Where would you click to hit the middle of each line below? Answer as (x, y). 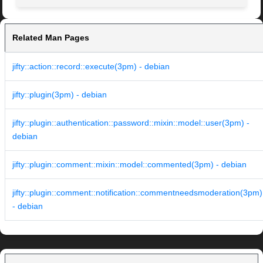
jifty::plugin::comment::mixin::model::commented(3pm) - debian (129, 165)
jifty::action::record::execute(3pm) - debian (91, 67)
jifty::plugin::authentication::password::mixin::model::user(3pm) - (131, 123)
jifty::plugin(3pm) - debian (60, 95)
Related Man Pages (51, 38)
